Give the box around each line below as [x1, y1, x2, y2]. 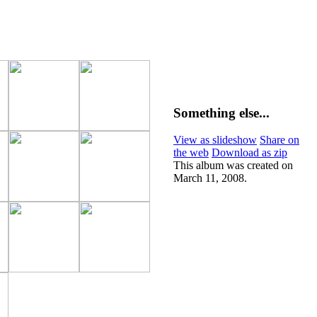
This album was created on [173, 159, 293, 172]
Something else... [173, 105, 270, 120]
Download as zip [212, 146, 287, 159]
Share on [260, 134, 299, 146]
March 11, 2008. [173, 172, 247, 185]
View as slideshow [173, 134, 257, 146]
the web [173, 146, 209, 159]
